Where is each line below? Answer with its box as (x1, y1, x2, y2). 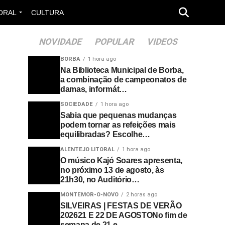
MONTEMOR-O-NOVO (60, 191, 119, 198)
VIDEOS (146, 37, 179, 47)
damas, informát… (60, 85, 127, 93)
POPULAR (93, 37, 136, 47)
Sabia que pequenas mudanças (60, 111, 177, 120)
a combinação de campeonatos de (60, 75, 187, 84)
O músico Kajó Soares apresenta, (60, 156, 183, 165)
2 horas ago (126, 191, 157, 198)
